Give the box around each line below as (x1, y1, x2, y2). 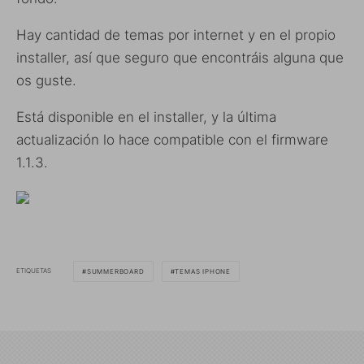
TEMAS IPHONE (175, 266, 232, 275)
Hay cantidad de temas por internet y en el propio (16, 26, 336, 43)
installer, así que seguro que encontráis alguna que (16, 49, 344, 66)
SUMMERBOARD (86, 266, 145, 275)
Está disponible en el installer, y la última (16, 108, 276, 125)
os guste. (16, 71, 76, 89)
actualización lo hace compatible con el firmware (16, 131, 328, 148)
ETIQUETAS (16, 266, 51, 275)
